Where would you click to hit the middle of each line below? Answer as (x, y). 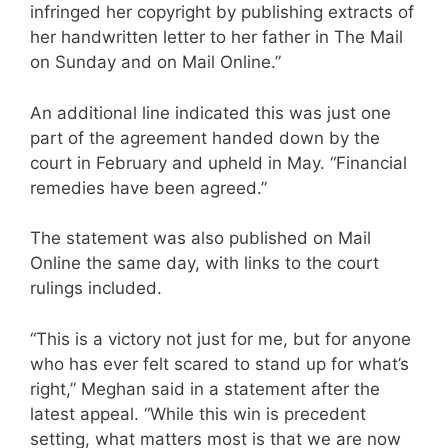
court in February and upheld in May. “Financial (218, 162)
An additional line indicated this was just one (210, 112)
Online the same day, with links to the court (204, 263)
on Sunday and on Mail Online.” (155, 62)
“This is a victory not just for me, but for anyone (220, 338)
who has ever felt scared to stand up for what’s (219, 363)
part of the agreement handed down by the (205, 137)
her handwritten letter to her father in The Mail (216, 37)
